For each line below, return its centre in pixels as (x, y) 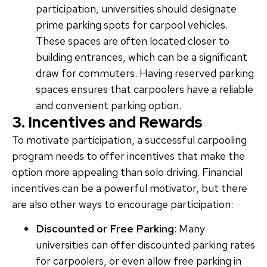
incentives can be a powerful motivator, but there (130, 188)
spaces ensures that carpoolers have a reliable (145, 89)
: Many (190, 229)
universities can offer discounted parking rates (145, 245)
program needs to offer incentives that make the (128, 156)
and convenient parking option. (108, 105)
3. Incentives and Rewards (107, 122)
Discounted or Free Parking (105, 229)
